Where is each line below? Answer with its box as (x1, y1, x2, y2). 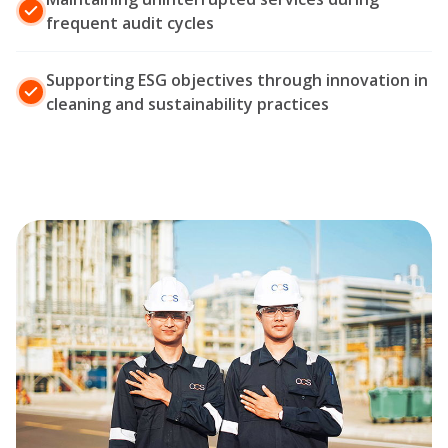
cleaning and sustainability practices (46, 93, 329, 116)
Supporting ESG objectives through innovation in (46, 69, 428, 92)
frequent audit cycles (46, 12, 214, 35)
